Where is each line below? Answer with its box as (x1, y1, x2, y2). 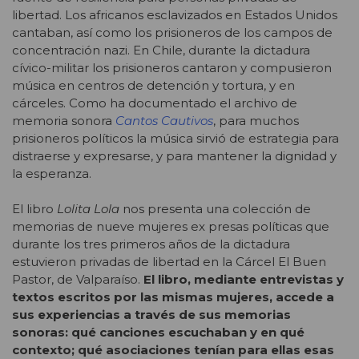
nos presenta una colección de (119, 201, 311, 217)
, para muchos (213, 113, 299, 129)
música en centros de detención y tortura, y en (12, 78, 295, 94)
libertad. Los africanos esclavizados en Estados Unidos (12, 7, 337, 23)
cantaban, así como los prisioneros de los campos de (12, 25, 333, 41)
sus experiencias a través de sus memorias (12, 307, 291, 323)
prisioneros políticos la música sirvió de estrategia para (12, 131, 339, 147)
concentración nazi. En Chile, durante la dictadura (12, 42, 310, 58)
